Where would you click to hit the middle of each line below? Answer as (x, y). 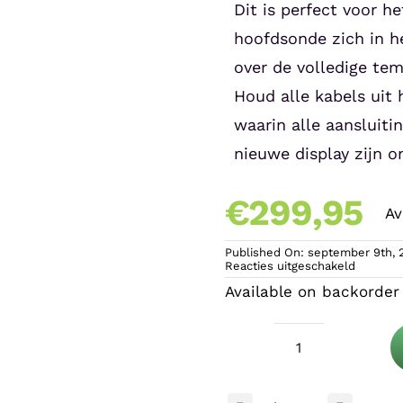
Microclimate (343, 359)
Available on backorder (312, 291)
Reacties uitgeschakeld (290, 266)
